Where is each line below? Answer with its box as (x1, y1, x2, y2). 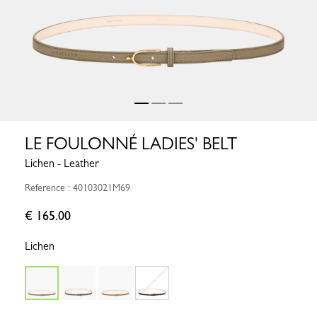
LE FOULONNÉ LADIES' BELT (25, 134, 237, 154)
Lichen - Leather (25, 156, 99, 171)
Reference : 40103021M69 (25, 182, 130, 194)
